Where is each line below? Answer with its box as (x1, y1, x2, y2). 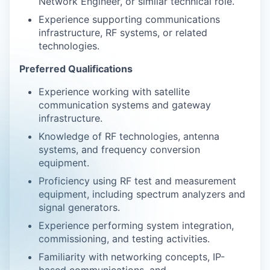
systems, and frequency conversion (39, 143, 200, 155)
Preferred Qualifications (19, 63, 133, 75)
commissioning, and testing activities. (39, 233, 210, 245)
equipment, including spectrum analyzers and (39, 188, 245, 200)
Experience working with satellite (39, 86, 190, 98)
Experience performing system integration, (39, 219, 234, 231)
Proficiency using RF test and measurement (39, 175, 236, 187)
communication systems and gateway (39, 99, 211, 111)
